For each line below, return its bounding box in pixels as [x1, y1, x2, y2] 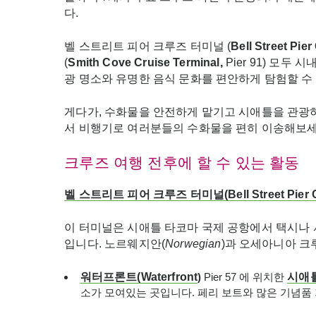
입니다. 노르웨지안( [64, 238, 166, 250]
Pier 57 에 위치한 [201, 271, 288, 283]
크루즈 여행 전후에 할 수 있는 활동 [64, 154, 300, 171]
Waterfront [140, 271, 198, 283]
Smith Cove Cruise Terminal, [68, 56, 226, 68]
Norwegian [165, 238, 221, 250]
